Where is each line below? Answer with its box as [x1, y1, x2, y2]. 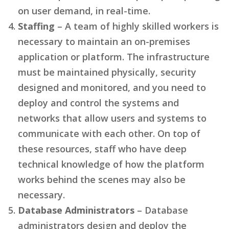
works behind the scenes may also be [18, 173, 186, 186]
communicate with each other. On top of [18, 127, 200, 140]
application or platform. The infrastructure [18, 50, 210, 63]
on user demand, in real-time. [18, 4, 150, 17]
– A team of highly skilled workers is [55, 19, 219, 32]
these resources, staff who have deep [18, 142, 187, 155]
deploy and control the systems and [18, 96, 179, 109]
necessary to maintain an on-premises [18, 35, 190, 48]
